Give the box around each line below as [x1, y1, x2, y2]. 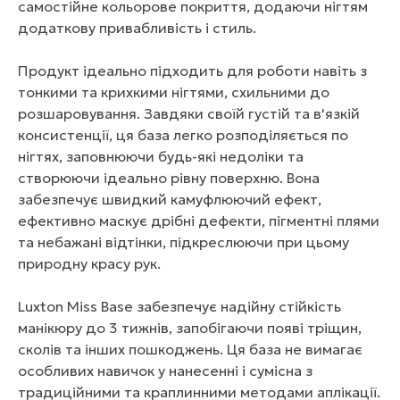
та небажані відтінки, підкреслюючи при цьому [18, 233, 349, 251]
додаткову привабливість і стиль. [18, 19, 256, 37]
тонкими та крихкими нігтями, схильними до [18, 83, 329, 101]
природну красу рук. [18, 254, 161, 272]
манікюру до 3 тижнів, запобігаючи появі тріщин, [18, 319, 362, 337]
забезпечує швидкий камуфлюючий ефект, [18, 190, 321, 208]
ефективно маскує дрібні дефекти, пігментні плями [18, 212, 379, 229]
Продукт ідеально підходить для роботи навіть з [18, 62, 367, 79]
